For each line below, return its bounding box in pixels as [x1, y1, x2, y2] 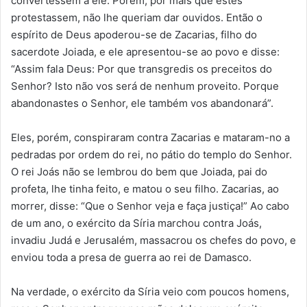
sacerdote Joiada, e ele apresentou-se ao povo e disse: [11, 45, 280, 59]
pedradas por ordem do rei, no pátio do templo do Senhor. [11, 148, 292, 162]
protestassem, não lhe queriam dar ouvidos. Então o [11, 11, 262, 25]
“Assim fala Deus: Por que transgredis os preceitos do [11, 62, 272, 76]
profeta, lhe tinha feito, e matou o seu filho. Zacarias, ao [11, 182, 279, 196]
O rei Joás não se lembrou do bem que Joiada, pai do [11, 165, 267, 179]
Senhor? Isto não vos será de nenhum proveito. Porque [11, 79, 279, 93]
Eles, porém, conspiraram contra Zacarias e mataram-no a [11, 131, 290, 145]
